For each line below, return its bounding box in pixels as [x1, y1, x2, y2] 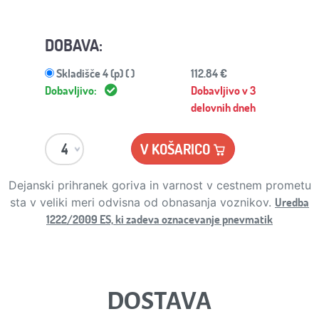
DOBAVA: [45, 34, 103, 56]
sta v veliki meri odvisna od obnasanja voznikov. [10, 195, 275, 210]
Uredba [275, 194, 309, 210]
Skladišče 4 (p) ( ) [56, 66, 135, 81]
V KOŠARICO [140, 140, 214, 159]
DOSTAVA [107, 288, 212, 315]
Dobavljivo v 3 [191, 83, 256, 98]
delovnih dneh [191, 100, 256, 115]
